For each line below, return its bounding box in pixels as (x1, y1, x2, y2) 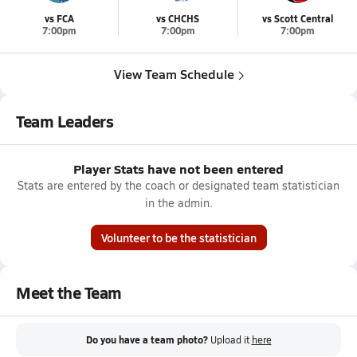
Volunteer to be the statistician (100, 229, 257, 245)
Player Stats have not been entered (73, 159, 284, 178)
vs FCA (44, 12, 74, 25)
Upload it (210, 333, 252, 346)
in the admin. (144, 195, 213, 210)
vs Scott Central (261, 12, 333, 25)
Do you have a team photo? (85, 333, 208, 347)
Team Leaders (16, 110, 114, 132)
